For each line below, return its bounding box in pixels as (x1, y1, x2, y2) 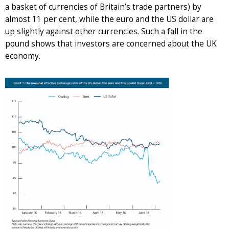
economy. (5, 50, 40, 61)
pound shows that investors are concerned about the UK (5, 38, 217, 49)
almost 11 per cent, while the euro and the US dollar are (5, 13, 214, 25)
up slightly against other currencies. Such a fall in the (5, 26, 202, 37)
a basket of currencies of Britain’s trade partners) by (5, 1, 201, 12)
